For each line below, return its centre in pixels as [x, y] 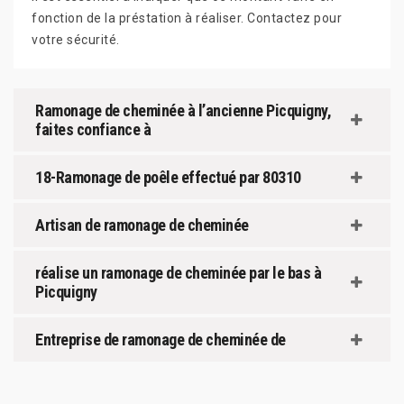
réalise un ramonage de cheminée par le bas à [178, 273]
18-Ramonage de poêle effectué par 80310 [168, 177]
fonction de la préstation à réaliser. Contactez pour [187, 18]
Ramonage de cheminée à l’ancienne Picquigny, [183, 110]
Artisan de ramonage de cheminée [142, 225]
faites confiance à [93, 129]
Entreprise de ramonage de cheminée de [161, 340]
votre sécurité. [76, 40]
